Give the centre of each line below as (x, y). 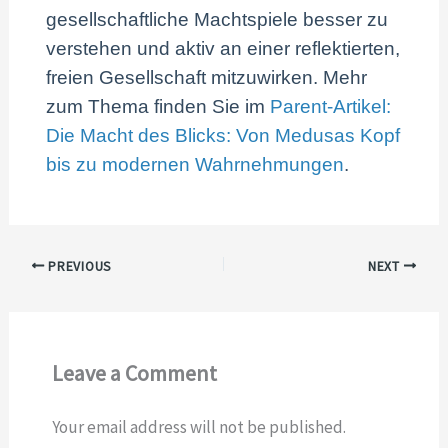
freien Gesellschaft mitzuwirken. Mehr (207, 78)
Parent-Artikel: (331, 107)
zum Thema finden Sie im (158, 107)
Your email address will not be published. (198, 426)
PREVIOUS (78, 266)
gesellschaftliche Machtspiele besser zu (217, 20)
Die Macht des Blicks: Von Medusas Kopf (223, 136)
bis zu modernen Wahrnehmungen (195, 165)
